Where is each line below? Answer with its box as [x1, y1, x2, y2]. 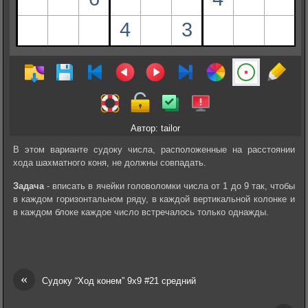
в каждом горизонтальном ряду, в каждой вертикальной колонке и [12, 194, 296, 205]
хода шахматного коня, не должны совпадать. [12, 157, 206, 168]
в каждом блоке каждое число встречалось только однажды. [12, 207, 269, 218]
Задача [12, 181, 44, 192]
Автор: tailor [130, 122, 180, 133]
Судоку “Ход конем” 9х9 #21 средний [41, 275, 196, 286]
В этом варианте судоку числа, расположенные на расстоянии [12, 144, 296, 155]
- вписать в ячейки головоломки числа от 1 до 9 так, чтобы [43, 181, 296, 192]
